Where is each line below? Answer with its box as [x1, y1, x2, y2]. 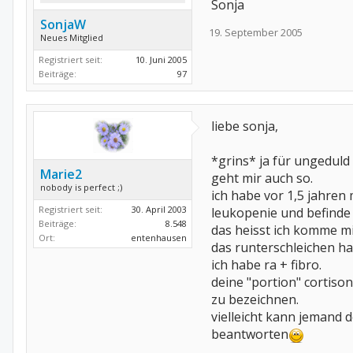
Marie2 [40, 165, 82, 183]
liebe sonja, [211, 117, 278, 135]
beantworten [211, 325, 288, 343]
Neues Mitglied [40, 32, 103, 43]
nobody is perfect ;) [40, 181, 122, 193]
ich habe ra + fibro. [211, 256, 321, 273]
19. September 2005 [209, 25, 303, 39]
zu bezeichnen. [211, 291, 299, 308]
